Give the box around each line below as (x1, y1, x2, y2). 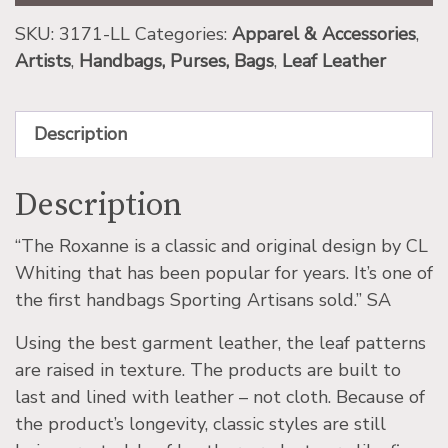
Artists (15, 49, 71, 74)
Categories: (135, 22, 232, 47)
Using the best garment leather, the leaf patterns (15, 331, 426, 356)
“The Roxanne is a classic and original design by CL (15, 234, 428, 259)
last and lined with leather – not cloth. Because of (15, 385, 425, 410)
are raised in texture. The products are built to (15, 358, 401, 383)
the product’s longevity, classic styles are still (15, 412, 386, 437)
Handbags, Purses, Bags (79, 49, 274, 74)
